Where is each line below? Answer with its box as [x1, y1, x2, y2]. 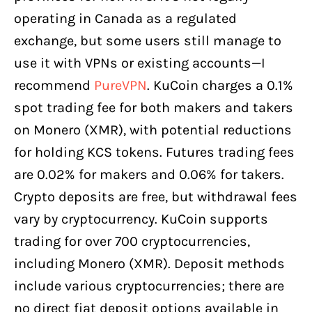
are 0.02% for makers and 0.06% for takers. [14, 166, 284, 182]
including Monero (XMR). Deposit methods [14, 255, 285, 272]
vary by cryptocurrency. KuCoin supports [14, 210, 268, 227]
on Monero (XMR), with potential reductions [14, 121, 292, 138]
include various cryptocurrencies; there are [14, 277, 284, 294]
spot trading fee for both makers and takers [14, 99, 293, 116]
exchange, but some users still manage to [14, 32, 281, 49]
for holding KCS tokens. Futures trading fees [14, 143, 295, 160]
